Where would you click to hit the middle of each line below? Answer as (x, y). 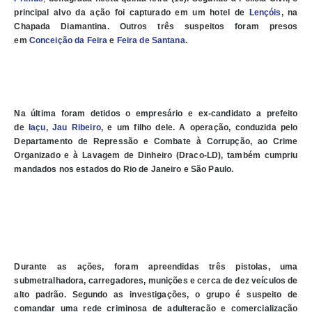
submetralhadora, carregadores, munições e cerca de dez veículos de (156, 281)
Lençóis (265, 13)
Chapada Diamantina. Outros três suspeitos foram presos (156, 27)
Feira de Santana (151, 41)
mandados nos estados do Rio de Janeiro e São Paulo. (124, 170)
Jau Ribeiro (77, 128)
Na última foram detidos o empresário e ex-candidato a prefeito (156, 114)
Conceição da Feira (68, 41)
